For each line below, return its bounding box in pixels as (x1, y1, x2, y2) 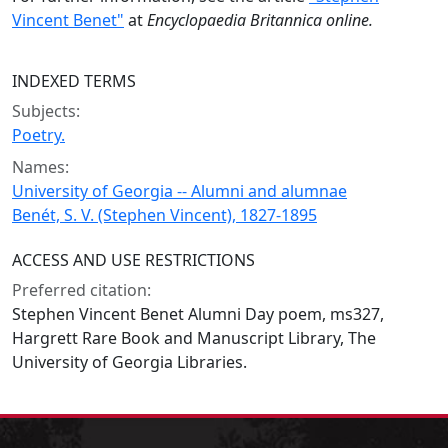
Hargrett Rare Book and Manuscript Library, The (12, 327, 376, 349)
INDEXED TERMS (12, 70, 136, 92)
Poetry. (12, 124, 65, 146)
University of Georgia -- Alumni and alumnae (12, 180, 347, 202)
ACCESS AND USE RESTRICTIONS (12, 249, 255, 271)
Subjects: (12, 100, 80, 122)
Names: (12, 156, 69, 178)
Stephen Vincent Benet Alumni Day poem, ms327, (12, 303, 384, 325)
